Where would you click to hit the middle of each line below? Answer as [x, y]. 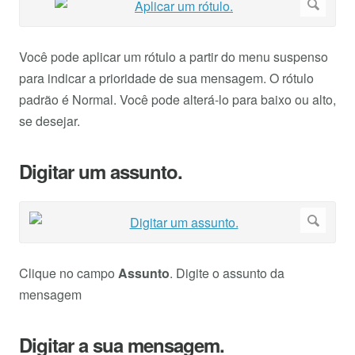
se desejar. [50, 121]
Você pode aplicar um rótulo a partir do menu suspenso [174, 57]
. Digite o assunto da [227, 273]
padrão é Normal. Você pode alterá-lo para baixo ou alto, [177, 100]
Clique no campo [69, 273]
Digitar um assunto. [101, 172]
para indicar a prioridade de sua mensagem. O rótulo [166, 78]
